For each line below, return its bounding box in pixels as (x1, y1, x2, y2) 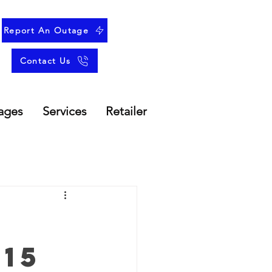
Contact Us (19, 55, 71, 66)
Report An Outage (3, 25, 89, 36)
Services (42, 104, 87, 118)
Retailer (106, 104, 147, 118)
